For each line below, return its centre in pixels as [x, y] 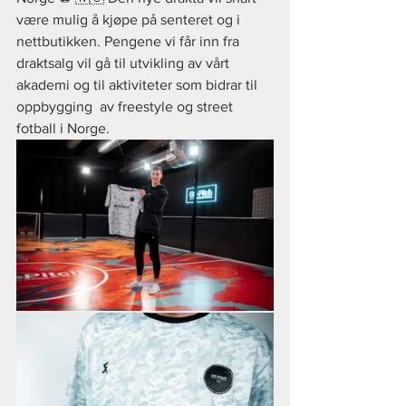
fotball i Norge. [63, 128]
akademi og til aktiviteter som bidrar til [139, 85]
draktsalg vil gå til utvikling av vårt [125, 63]
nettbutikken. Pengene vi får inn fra [130, 41]
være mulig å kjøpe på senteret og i [130, 19]
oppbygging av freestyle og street [126, 106]
